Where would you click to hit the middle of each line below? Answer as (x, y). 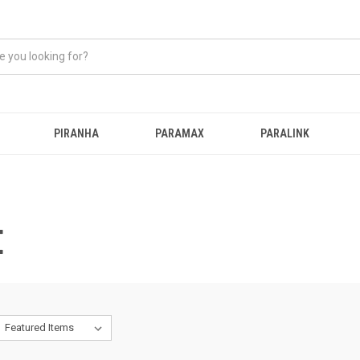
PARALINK (285, 133)
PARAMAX (180, 133)
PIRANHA (76, 133)
